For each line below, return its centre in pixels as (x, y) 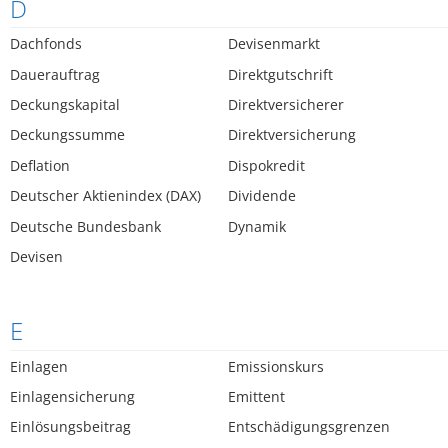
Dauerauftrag (55, 74)
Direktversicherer (286, 104)
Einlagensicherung (72, 396)
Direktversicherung (292, 135)
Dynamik (257, 226)
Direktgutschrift (281, 74)
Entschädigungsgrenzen (309, 427)
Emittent (257, 396)
